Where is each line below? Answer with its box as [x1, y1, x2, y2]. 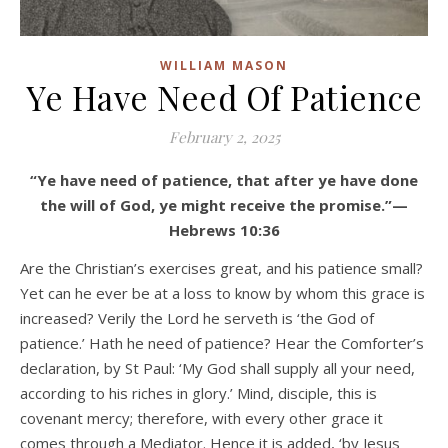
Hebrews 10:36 [168, 220, 280, 241]
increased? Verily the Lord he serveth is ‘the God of [20, 308, 374, 329]
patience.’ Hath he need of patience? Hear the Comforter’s [20, 333, 424, 354]
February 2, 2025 [168, 127, 280, 148]
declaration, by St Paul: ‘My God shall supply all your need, [20, 358, 415, 379]
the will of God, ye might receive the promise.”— [40, 195, 408, 216]
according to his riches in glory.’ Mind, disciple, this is [20, 383, 377, 404]
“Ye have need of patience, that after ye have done [30, 170, 47, 191]
